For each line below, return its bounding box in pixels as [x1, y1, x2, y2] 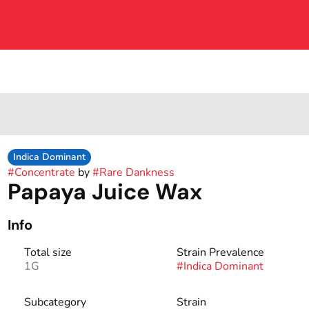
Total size [23, 245, 72, 260]
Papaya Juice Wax [7, 177, 202, 206]
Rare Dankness [99, 165, 175, 180]
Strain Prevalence [176, 245, 264, 260]
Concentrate [14, 165, 75, 180]
